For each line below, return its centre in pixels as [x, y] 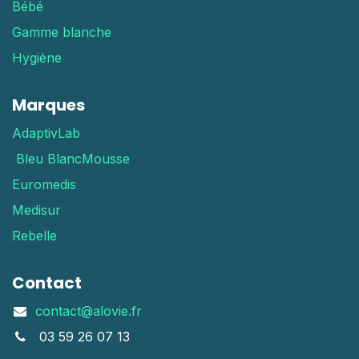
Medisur [36, 210]
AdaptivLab [46, 133]
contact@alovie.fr [88, 311]
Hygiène [37, 58]
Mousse [106, 159]
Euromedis [44, 185]
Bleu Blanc [47, 159]
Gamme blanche [62, 32]
